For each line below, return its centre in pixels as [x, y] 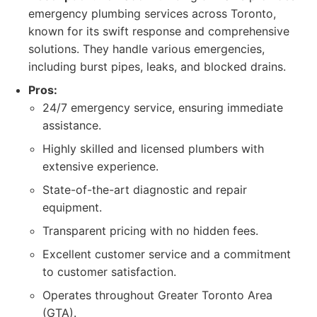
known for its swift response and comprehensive [159, 31]
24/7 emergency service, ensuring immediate [163, 108]
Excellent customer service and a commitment [167, 254]
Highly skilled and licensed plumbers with [153, 149]
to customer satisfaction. [109, 272]
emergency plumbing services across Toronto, [152, 13]
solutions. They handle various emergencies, [146, 49]
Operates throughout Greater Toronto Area [157, 295]
